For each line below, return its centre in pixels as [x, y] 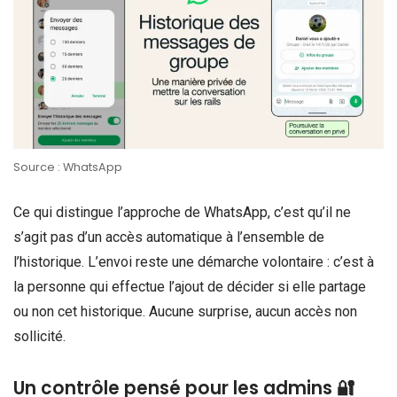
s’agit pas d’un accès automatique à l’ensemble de [169, 237]
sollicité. [39, 336]
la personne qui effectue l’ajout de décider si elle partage [190, 286]
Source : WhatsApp [68, 167]
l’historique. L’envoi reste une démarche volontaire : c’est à [194, 261]
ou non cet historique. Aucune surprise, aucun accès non [185, 311]
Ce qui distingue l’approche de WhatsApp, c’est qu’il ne [182, 212]
